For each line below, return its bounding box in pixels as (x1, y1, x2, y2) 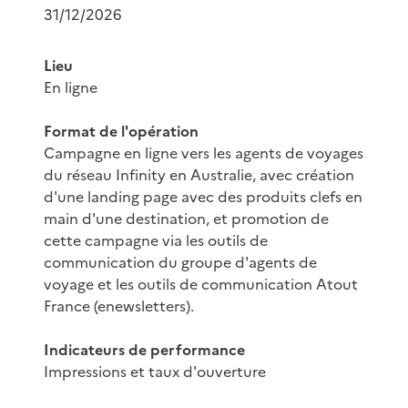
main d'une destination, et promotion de (44, 208, 329, 229)
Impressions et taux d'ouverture (44, 361, 266, 382)
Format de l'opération (44, 120, 199, 142)
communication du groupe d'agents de (44, 251, 317, 273)
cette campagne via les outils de (44, 229, 268, 251)
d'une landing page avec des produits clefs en (44, 186, 362, 208)
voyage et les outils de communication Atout (44, 273, 358, 295)
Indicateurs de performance (44, 339, 245, 361)
